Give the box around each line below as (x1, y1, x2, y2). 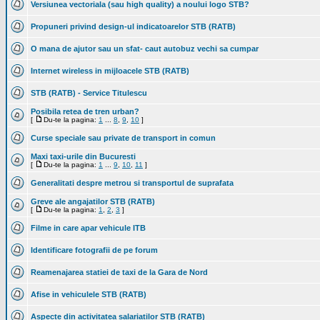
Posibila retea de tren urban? (31, 107, 139, 116)
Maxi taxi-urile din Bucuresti (31, 152, 136, 161)
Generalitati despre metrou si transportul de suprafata (31, 179, 234, 187)
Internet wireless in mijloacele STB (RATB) (31, 66, 189, 75)
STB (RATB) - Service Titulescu (31, 89, 147, 97)
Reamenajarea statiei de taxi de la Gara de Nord (31, 268, 208, 276)
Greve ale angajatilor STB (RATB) (31, 197, 155, 206)
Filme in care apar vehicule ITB (31, 224, 146, 232)
